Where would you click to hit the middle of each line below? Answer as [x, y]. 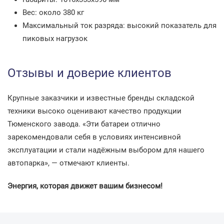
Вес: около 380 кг [53, 12]
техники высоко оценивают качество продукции [94, 111]
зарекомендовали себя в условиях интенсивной [94, 137]
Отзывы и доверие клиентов [89, 73]
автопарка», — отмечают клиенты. [68, 163]
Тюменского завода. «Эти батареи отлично [84, 124]
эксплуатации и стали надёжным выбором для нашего [106, 150]
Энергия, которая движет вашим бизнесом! [85, 186]
